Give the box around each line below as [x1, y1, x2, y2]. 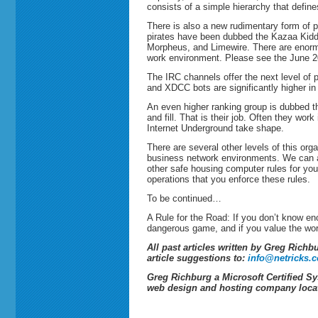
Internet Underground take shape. [147, 122, 284, 133]
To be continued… [147, 192, 221, 204]
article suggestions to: [147, 252, 248, 263]
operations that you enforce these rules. [147, 173, 310, 185]
